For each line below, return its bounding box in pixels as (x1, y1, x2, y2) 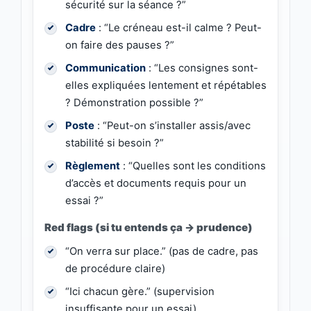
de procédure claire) (65, 262, 165, 276)
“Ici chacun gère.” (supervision (65, 285, 215, 299)
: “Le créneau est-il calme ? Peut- (96, 22, 262, 35)
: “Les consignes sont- (146, 62, 258, 75)
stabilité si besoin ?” (65, 137, 164, 150)
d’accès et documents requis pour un (65, 177, 246, 190)
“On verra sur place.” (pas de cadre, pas (65, 245, 258, 258)
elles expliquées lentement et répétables (65, 79, 267, 92)
